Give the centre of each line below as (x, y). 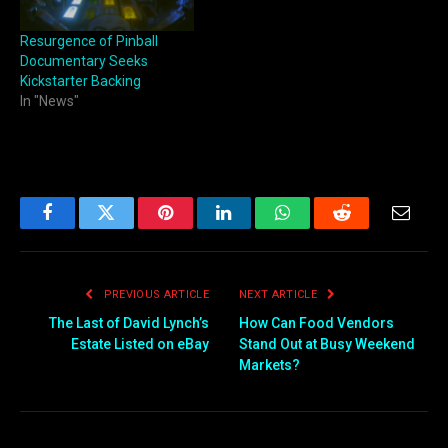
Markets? (269, 364)
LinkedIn (255, 227)
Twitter (130, 227)
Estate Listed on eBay (140, 343)
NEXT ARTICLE (280, 294)
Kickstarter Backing (80, 81)
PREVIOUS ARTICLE (154, 294)
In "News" (49, 101)
